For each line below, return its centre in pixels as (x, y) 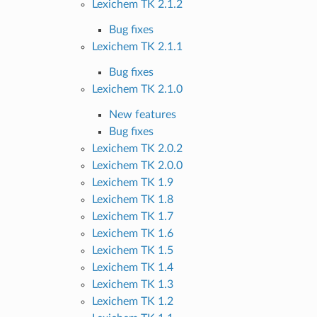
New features (142, 114)
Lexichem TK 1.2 (132, 301)
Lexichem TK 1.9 (132, 182)
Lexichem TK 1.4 (132, 267)
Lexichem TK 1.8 (132, 199)
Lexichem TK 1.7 (132, 216)
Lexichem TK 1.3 (132, 284)
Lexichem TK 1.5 (132, 250)
